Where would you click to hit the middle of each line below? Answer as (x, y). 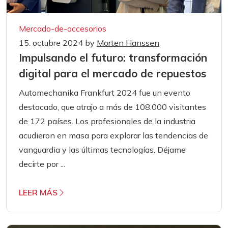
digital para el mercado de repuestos (112, 73)
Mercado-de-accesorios (63, 28)
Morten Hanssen (128, 42)
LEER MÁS (38, 192)
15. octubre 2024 (52, 42)
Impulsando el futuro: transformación (113, 57)
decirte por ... (42, 164)
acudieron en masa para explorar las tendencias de (113, 135)
